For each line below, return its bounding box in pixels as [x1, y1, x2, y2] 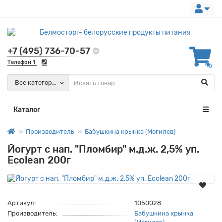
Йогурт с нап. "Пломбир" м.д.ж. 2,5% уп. [7, 143, 199, 155]
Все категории [14, 79, 60, 87]
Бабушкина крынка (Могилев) [85, 128, 175, 135]
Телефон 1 [7, 59, 37, 65]
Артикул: [7, 199, 36, 207]
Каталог [13, 106, 40, 114]
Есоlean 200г [7, 154, 71, 166]
